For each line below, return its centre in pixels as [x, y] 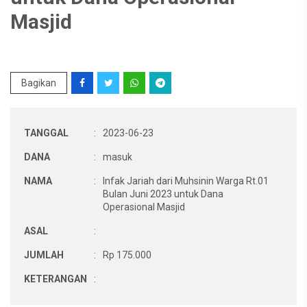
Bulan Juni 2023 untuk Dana [163, 194]
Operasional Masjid [144, 207]
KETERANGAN [56, 279]
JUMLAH [44, 255]
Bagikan [39, 83]
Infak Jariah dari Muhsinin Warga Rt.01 [186, 181]
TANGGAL [46, 133]
